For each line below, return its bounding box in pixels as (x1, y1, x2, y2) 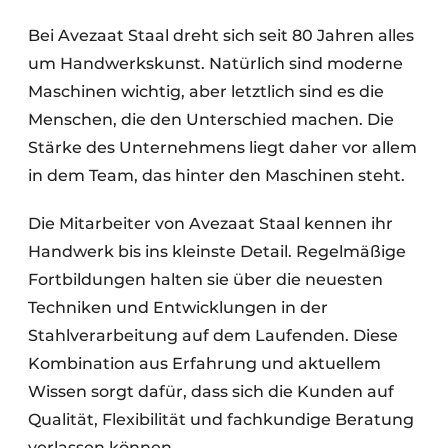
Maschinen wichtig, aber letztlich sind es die (28, 82, 384, 101)
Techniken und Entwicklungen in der (28, 298, 328, 317)
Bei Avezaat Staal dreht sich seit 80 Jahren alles (28, 26, 414, 45)
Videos (71, 91, 120, 109)
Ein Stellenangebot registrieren (71, 57, 301, 75)
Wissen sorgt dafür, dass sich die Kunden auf (28, 382, 394, 401)
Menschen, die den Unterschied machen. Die (28, 110, 394, 129)
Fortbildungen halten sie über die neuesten (28, 270, 383, 289)
